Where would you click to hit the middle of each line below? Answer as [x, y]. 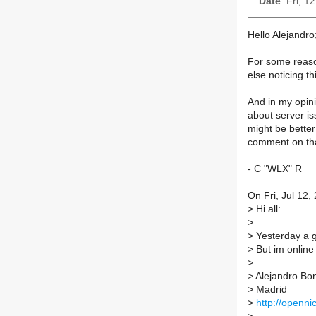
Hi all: [267, 209]
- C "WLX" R [275, 169]
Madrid [270, 290]
